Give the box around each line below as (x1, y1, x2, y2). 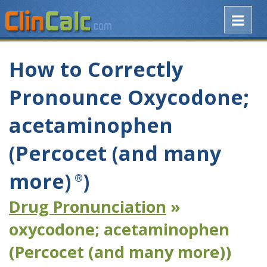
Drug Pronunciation (9, 195, 166, 218)
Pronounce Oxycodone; (9, 83, 249, 111)
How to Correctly (9, 55, 183, 83)
